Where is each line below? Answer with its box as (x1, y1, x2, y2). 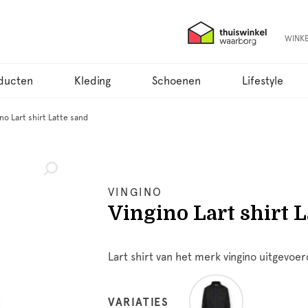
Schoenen (152, 74, 201, 87)
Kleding (74, 74, 111, 87)
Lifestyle (242, 74, 283, 87)
